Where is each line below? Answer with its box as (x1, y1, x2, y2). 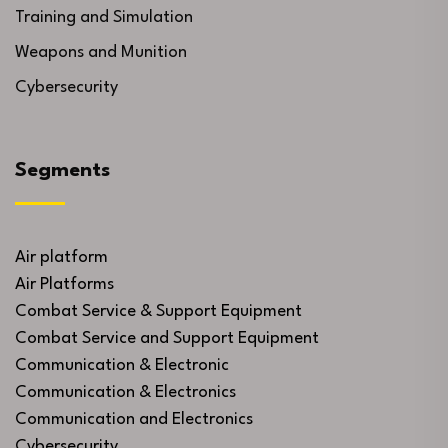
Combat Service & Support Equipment (15, 303, 302, 321)
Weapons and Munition (15, 44, 187, 62)
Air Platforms (15, 276, 114, 294)
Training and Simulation (15, 9, 193, 27)
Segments (15, 161, 110, 182)
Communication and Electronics (15, 411, 253, 429)
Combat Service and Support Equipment (15, 330, 319, 348)
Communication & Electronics (15, 384, 236, 402)
